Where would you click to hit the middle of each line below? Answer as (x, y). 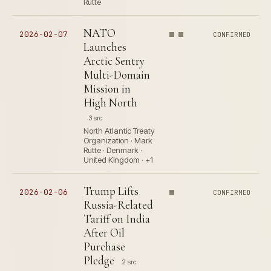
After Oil (104, 233)
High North (110, 103)
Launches (105, 47)
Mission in (107, 89)
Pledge (99, 260)
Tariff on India (117, 219)
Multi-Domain (117, 75)
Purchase (104, 247)
